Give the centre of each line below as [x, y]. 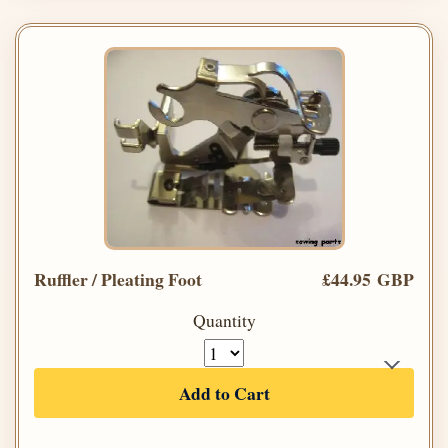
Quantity [224, 319]
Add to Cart [224, 392]
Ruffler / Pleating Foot [118, 278]
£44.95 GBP [368, 278]
